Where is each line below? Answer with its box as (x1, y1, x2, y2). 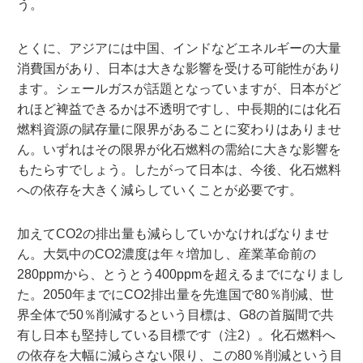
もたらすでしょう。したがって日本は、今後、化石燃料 (16, 162, 341, 177)
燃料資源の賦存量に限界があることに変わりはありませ (16, 122, 341, 136)
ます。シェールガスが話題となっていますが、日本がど (16, 81, 341, 96)
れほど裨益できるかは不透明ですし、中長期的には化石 (16, 101, 341, 116)
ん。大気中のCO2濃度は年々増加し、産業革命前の (16, 246, 316, 261)
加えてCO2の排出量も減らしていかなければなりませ (16, 226, 329, 241)
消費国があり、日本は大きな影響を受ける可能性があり (16, 61, 341, 75)
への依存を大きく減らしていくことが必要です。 (16, 182, 302, 197)
